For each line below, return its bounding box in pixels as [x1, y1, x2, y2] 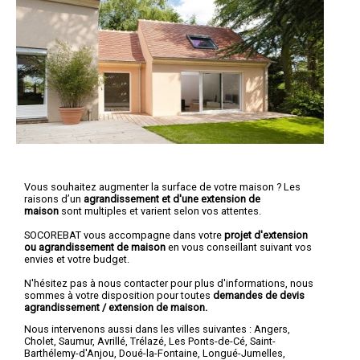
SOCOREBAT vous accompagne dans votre [24, 228, 224, 241]
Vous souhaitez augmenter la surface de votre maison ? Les [24, 180, 301, 193]
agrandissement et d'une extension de [84, 192, 260, 205]
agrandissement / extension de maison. [24, 301, 207, 313]
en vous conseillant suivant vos [166, 240, 312, 253]
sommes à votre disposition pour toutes [24, 288, 213, 301]
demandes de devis [213, 288, 305, 301]
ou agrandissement [24, 240, 114, 253]
